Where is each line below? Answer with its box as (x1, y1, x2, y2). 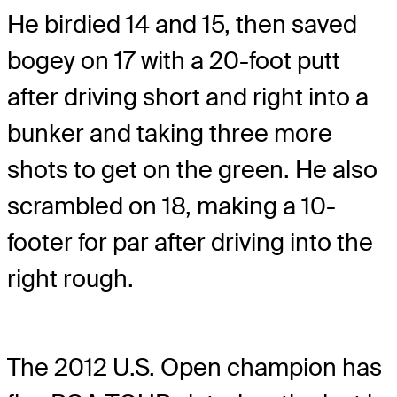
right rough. (7, 262, 134, 294)
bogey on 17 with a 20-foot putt (7, 44, 340, 76)
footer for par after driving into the (7, 226, 373, 258)
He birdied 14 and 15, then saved (7, 8, 357, 40)
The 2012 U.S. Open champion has (7, 351, 382, 383)
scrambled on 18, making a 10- (7, 190, 336, 222)
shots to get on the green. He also (7, 153, 378, 185)
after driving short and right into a (7, 81, 369, 113)
